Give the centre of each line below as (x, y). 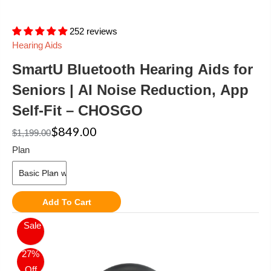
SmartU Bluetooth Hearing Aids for (132, 70)
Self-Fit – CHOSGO (77, 111)
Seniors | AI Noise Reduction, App (130, 90)
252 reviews (93, 31)
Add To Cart (67, 202)
